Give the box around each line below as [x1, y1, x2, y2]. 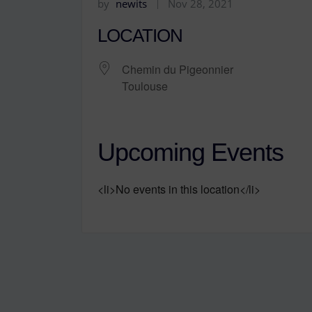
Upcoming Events [97, 138, 283, 167]
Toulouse [122, 78, 168, 95]
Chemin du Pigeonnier [122, 61, 233, 78]
